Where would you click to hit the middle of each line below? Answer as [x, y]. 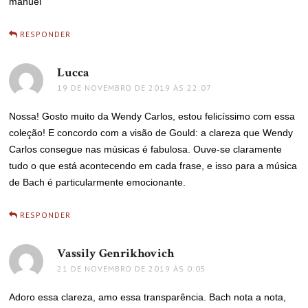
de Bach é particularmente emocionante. [98, 182]
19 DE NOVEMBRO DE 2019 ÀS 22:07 [135, 87]
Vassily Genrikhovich [116, 253]
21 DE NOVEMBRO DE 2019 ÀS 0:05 [132, 268]
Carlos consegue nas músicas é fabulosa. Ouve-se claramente [146, 149]
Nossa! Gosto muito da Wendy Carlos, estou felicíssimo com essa [152, 116]
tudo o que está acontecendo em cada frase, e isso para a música [153, 165]
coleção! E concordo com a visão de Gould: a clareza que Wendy [151, 132]
